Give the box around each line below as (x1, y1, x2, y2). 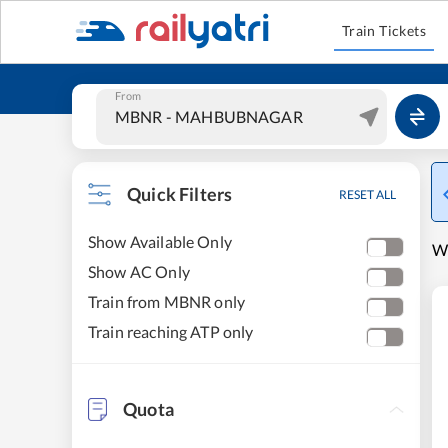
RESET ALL (339, 187, 396, 202)
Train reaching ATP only (88, 322, 254, 341)
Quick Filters (127, 183, 233, 205)
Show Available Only (88, 232, 232, 251)
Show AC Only (88, 262, 190, 281)
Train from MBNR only (88, 292, 246, 311)
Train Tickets (341, 22, 427, 39)
